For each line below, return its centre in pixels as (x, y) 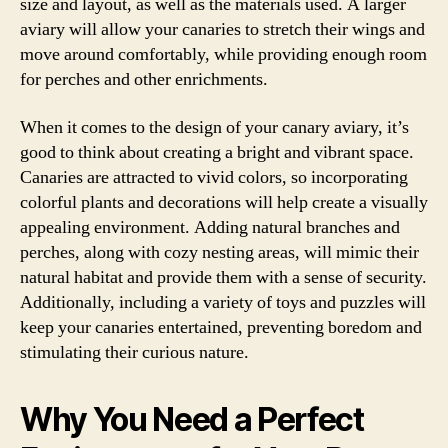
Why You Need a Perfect (192, 419)
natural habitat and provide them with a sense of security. (223, 277)
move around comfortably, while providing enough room (223, 54)
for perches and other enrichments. (144, 79)
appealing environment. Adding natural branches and (210, 227)
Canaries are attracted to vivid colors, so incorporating (214, 177)
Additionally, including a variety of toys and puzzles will (223, 302)
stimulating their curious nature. (134, 352)
